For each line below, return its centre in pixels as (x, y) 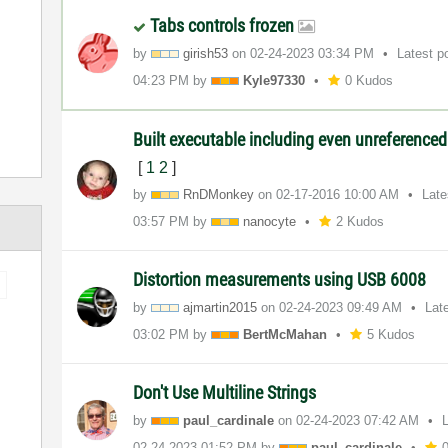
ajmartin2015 (220, 307)
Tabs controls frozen (224, 25)
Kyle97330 (274, 80)
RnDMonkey (219, 194)
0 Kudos (369, 80)
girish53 (206, 53)
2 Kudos (360, 221)
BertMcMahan (285, 334)
